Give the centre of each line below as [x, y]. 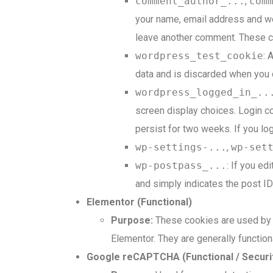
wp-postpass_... [181, 166]
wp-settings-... [181, 147]
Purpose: [132, 221]
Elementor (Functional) [139, 202]
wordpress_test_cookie [199, 56]
